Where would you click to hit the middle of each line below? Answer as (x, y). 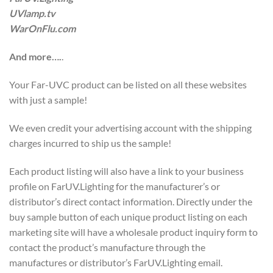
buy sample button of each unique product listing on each (128, 216)
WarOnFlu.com (42, 29)
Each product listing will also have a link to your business (126, 171)
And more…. (35, 57)
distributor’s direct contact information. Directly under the (131, 201)
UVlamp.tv (32, 13)
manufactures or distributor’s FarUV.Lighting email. (116, 262)
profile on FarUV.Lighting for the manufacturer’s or (115, 186)
